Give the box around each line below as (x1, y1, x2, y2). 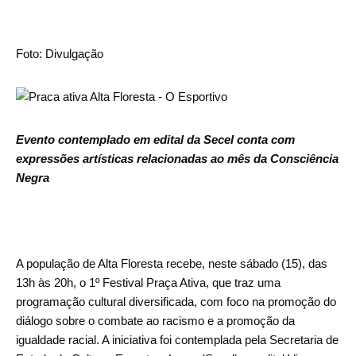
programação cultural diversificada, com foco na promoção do (16, 295, 336, 309)
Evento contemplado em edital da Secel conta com (16, 133, 295, 147)
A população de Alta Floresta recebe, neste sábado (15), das (16, 257, 327, 271)
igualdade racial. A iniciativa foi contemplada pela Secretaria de (16, 333, 339, 347)
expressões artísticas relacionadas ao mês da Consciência (16, 152, 339, 166)
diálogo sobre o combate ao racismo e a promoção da (16, 314, 295, 328)
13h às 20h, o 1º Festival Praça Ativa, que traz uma (16, 276, 281, 290)
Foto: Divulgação (16, 47, 103, 61)
